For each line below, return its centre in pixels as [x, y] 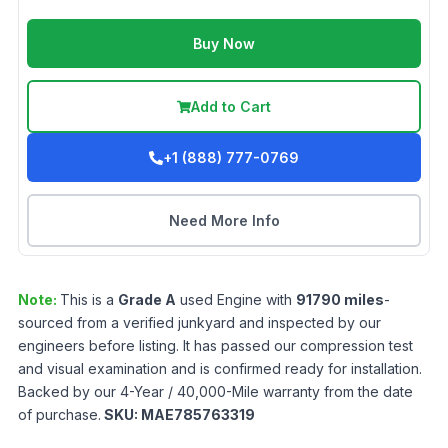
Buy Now [224, 43]
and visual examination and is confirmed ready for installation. [220, 368]
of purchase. [59, 414]
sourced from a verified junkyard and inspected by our [199, 322]
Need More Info [224, 220]
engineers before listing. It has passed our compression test [215, 345]
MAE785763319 [198, 414]
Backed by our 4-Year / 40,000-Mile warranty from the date [215, 391]
